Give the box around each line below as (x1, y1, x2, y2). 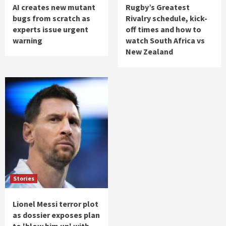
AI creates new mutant (13, 2, 95, 13)
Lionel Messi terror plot (13, 199, 98, 209)
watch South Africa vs (126, 35, 205, 46)
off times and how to (126, 24, 201, 35)
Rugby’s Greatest (126, 2, 190, 13)
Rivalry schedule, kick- (126, 13, 207, 24)
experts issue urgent (13, 24, 88, 35)
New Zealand (126, 46, 173, 57)
